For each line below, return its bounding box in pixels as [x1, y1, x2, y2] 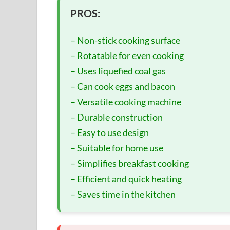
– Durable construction [70, 111, 163, 123]
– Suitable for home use [70, 142, 163, 154]
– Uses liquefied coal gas [70, 65, 166, 76]
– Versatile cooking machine [70, 95, 181, 107]
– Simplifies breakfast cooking [70, 157, 189, 169]
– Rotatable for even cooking [70, 49, 184, 61]
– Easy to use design [70, 126, 149, 138]
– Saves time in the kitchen [70, 188, 176, 200]
